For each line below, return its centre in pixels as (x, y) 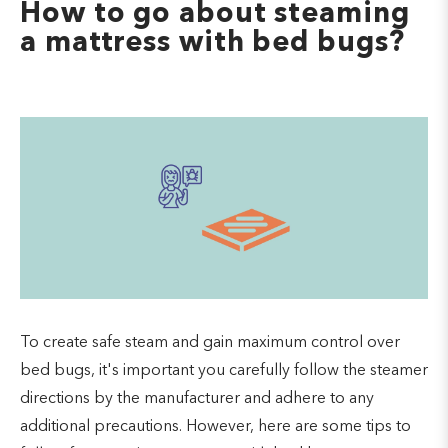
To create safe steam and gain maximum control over (210, 342)
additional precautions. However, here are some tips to (215, 426)
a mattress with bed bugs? (212, 44)
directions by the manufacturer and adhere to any (197, 398)
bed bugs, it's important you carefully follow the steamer (224, 370)
